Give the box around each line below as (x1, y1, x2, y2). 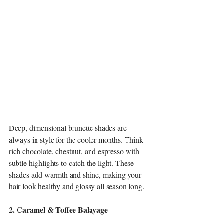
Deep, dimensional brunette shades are (9, 123, 128, 133)
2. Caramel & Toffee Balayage (9, 204, 108, 215)
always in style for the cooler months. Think (9, 134, 145, 145)
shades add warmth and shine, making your (9, 169, 143, 180)
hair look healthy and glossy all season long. (9, 181, 144, 191)
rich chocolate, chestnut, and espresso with (9, 146, 141, 156)
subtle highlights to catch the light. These (9, 158, 136, 168)
